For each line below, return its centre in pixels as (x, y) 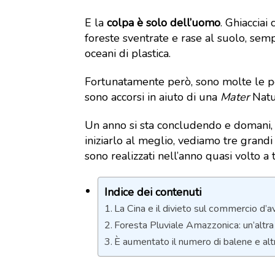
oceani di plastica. (128, 53)
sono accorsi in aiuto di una (153, 97)
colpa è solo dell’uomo (164, 23)
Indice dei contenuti (153, 192)
